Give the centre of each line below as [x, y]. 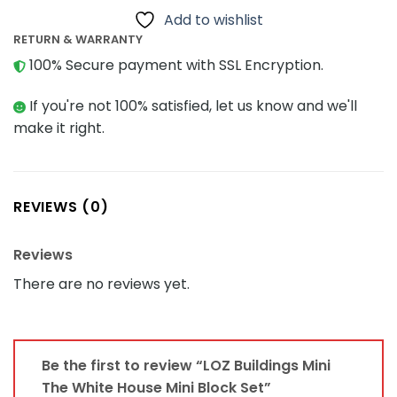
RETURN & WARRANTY [78, 39]
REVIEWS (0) [61, 206]
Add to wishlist [214, 19]
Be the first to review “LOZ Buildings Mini [186, 366]
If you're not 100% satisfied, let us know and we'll [191, 105]
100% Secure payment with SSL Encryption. [175, 66]
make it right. [59, 128]
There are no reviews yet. [101, 284]
